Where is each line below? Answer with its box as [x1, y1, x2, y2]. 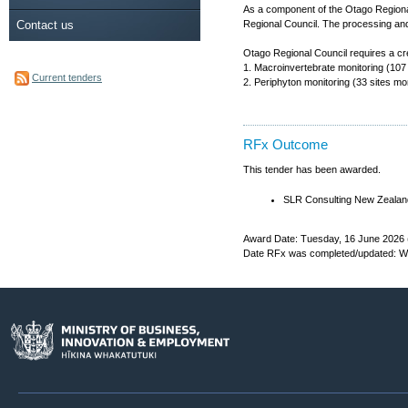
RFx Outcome [243, 137, 328, 153]
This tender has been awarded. [243, 164, 381, 175]
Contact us [16, 17, 74, 32]
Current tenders [32, 71, 102, 83]
